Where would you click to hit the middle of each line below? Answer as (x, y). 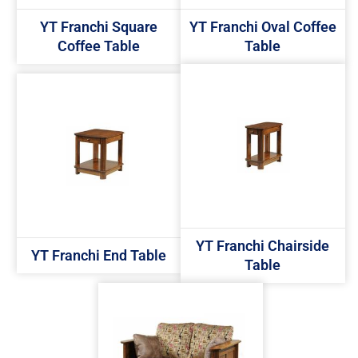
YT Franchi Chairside (263, 246)
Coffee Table (98, 46)
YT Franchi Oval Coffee (263, 26)
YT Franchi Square (98, 26)
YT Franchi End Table (98, 256)
